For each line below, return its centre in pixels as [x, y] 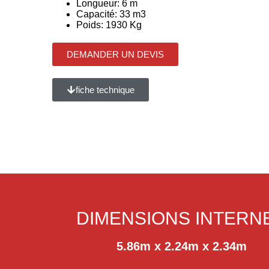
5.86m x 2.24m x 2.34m [181, 246]
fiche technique [105, 90]
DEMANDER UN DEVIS [116, 54]
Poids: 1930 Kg [109, 25]
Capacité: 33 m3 [111, 14]
